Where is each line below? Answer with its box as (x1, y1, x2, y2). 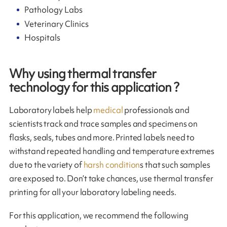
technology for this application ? (9, 79, 179, 96)
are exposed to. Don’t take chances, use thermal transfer (9, 173, 213, 184)
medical (93, 104, 123, 116)
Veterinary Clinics (24, 18, 89, 29)
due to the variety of (9, 159, 82, 171)
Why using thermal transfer (9, 65, 157, 82)
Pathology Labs (24, 4, 83, 16)
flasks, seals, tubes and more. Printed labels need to (9, 132, 195, 143)
